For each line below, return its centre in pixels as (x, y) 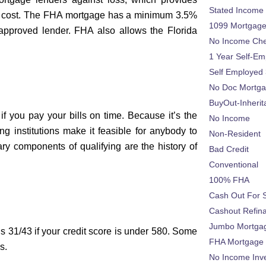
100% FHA (229, 180)
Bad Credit (229, 149)
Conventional (234, 165)
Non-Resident (235, 134)
